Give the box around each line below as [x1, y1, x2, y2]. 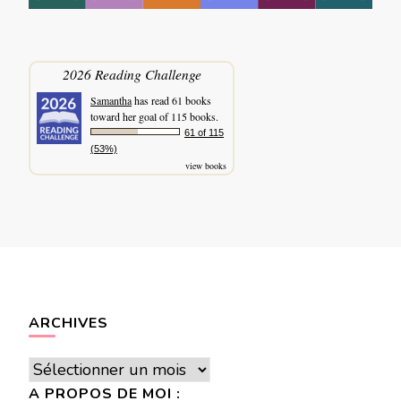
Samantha [90, 93, 132, 107]
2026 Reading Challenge [62, 64, 201, 83]
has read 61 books [132, 93, 211, 107]
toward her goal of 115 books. [90, 109, 218, 124]
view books [185, 159, 226, 172]
